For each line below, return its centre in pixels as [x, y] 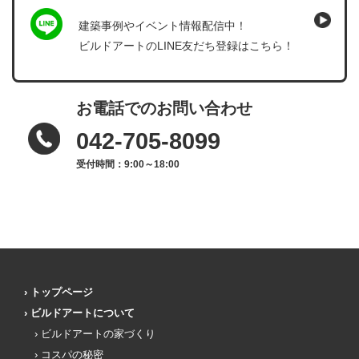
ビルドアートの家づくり [98, 333]
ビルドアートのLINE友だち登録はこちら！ [186, 45]
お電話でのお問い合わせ [164, 108]
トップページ [62, 292]
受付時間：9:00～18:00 [128, 164]
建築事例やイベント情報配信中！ [163, 25]
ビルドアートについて [83, 313]
